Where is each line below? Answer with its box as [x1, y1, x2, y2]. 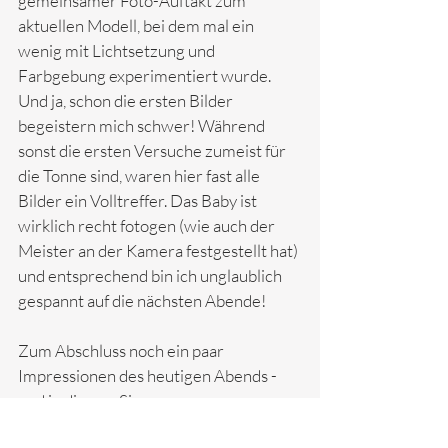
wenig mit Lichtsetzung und [18, 39, 218, 61]
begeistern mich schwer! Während [18, 114, 268, 136]
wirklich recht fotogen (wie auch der [18, 214, 278, 236]
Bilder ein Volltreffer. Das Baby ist [18, 189, 260, 211]
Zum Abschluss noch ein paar [18, 339, 227, 361]
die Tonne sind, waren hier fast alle [18, 164, 263, 186]
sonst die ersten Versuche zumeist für [18, 139, 289, 161]
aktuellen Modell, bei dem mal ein [18, 14, 257, 36]
